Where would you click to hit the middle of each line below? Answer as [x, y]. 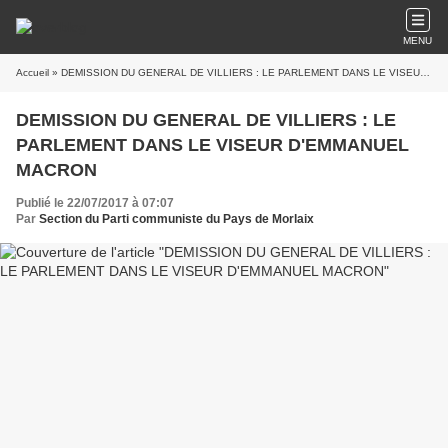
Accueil [32, 72]
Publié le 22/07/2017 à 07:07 [95, 203]
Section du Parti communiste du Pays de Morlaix [176, 219]
